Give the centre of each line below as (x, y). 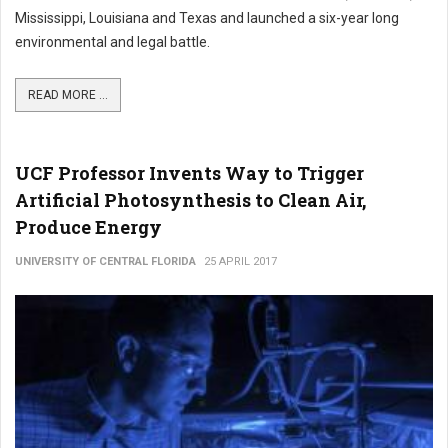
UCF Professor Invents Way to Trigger (189, 172)
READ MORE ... (68, 94)
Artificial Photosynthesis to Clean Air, (190, 199)
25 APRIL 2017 (240, 261)
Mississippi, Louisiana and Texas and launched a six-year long (207, 17)
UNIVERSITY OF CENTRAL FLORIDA (105, 261)
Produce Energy (88, 226)
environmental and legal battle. (112, 41)
